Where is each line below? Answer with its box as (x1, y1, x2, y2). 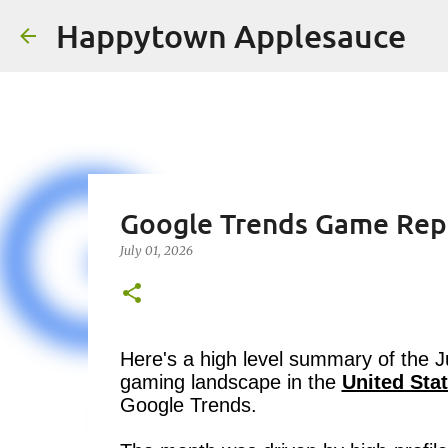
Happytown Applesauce (56, 16, 406, 55)
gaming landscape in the (119, 371, 342, 393)
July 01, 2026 (119, 243, 193, 258)
